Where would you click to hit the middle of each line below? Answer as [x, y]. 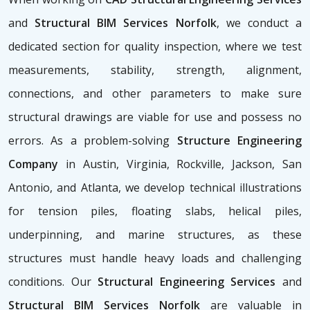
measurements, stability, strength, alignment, [155, 70]
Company [37, 164]
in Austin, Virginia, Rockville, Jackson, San [184, 164]
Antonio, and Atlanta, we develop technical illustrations [155, 188]
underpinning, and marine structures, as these [155, 235]
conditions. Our [53, 282]
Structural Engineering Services [190, 282]
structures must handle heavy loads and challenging [155, 258]
